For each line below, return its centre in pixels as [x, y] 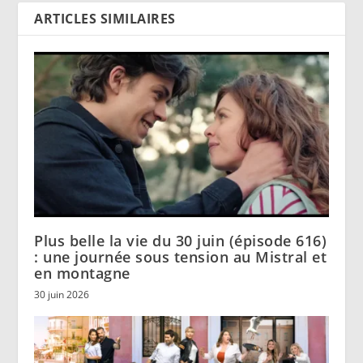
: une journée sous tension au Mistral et [181, 256]
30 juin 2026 [62, 294]
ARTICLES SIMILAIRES [105, 18]
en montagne [82, 273]
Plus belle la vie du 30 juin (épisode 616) [181, 240]
